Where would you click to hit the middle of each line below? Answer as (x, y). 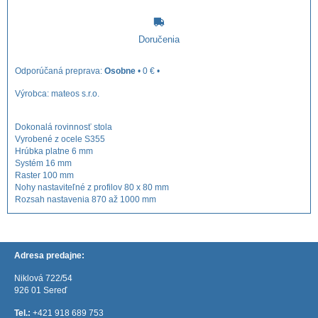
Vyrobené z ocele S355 (60, 139)
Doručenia (159, 39)
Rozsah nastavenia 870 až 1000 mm (86, 199)
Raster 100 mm (44, 175)
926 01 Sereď (40, 290)
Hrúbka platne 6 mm (54, 151)
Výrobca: (33, 93)
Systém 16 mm (43, 163)
